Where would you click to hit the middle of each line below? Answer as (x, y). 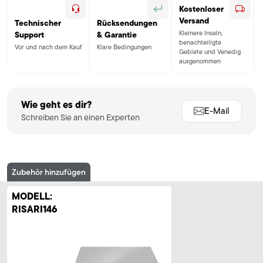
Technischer (38, 23)
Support (29, 34)
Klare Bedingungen (124, 47)
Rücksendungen (127, 23)
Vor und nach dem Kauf (48, 47)
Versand (194, 20)
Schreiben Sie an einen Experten (80, 118)
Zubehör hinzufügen (49, 172)
